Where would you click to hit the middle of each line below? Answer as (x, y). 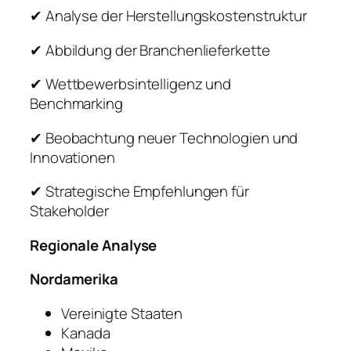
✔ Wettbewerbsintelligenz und (131, 84)
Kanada (86, 333)
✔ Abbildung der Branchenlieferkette (150, 50)
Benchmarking (76, 104)
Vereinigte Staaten (122, 313)
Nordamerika (74, 279)
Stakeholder (69, 211)
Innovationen (72, 157)
